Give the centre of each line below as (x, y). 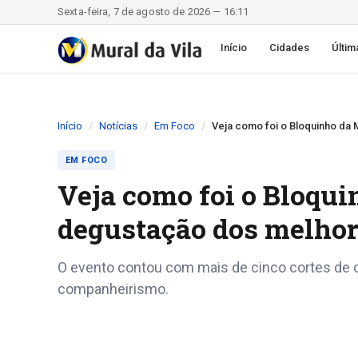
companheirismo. (113, 289)
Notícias (118, 126)
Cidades (290, 48)
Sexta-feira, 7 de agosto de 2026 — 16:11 (153, 12)
